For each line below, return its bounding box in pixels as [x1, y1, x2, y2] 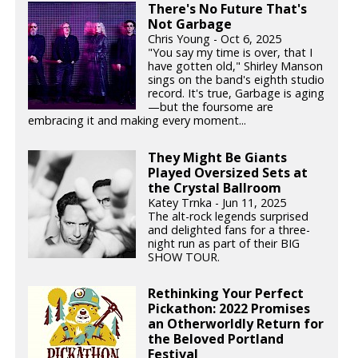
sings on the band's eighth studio [148, 71, 325, 87]
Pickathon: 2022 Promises [148, 300, 311, 318]
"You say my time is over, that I [148, 44, 313, 60]
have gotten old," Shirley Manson [148, 58, 324, 74]
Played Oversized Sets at [148, 163, 308, 181]
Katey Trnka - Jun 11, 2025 [148, 194, 287, 210]
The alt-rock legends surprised [148, 208, 309, 224]
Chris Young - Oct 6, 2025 [148, 30, 282, 46]
